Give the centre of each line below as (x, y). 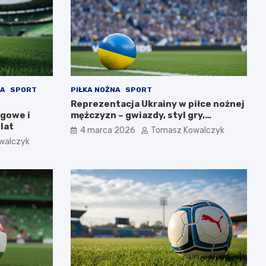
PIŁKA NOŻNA (95, 90)
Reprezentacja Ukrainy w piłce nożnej (157, 104)
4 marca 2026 (107, 131)
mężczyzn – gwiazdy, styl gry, (137, 115)
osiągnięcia (97, 127)
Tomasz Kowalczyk (187, 131)
